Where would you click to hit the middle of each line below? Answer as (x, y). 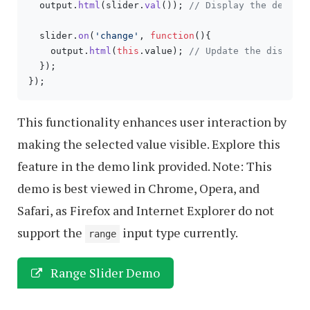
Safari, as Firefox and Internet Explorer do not (146, 210)
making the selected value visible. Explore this (149, 144)
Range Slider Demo (104, 272)
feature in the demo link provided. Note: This (145, 166)
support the (51, 232)
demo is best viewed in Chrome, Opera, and (138, 188)
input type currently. (179, 232)
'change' (117, 35)
